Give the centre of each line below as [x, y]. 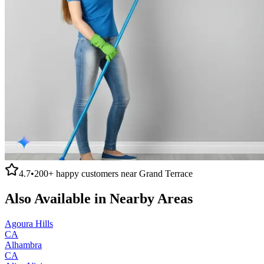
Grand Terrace [166, 173]
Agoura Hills [29, 223]
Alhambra [23, 245]
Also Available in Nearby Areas [99, 198]
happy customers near [96, 173]
